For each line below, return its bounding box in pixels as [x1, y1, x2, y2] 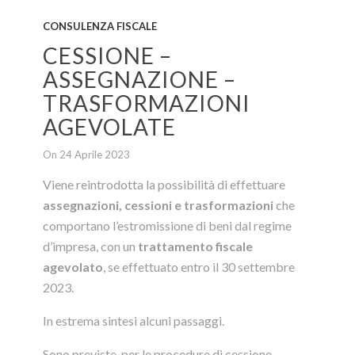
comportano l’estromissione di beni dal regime [43, 218, 292, 234]
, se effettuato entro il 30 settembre [103, 259, 295, 275]
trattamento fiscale [138, 239, 253, 254]
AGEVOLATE [43, 113, 176, 141]
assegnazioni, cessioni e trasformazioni [43, 197, 273, 213]
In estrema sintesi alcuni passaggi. [43, 313, 224, 329]
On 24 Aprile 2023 [43, 148, 130, 162]
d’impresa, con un [43, 239, 138, 254]
